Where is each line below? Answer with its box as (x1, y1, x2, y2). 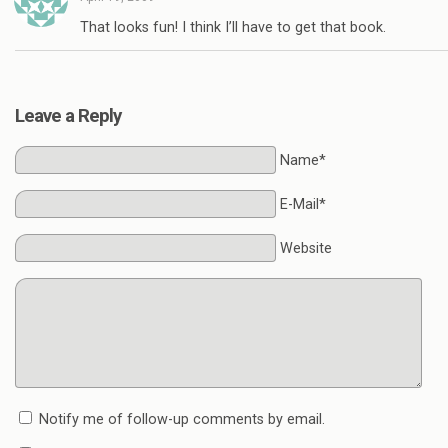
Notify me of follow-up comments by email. (39, 410, 325, 428)
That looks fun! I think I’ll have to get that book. (80, 18, 386, 36)
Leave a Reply (15, 104, 121, 127)
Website (279, 239, 332, 257)
